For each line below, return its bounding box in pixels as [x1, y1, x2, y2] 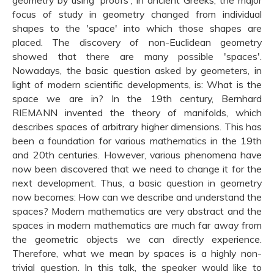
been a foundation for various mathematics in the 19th [12, 135, 262, 147]
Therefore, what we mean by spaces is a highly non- [12, 247, 262, 260]
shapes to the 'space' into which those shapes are [12, 22, 262, 35]
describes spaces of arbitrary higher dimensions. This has [12, 120, 262, 133]
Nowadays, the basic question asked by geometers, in [12, 64, 262, 77]
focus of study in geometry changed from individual [12, 8, 262, 21]
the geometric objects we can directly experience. [12, 233, 262, 246]
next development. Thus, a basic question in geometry [12, 177, 262, 190]
